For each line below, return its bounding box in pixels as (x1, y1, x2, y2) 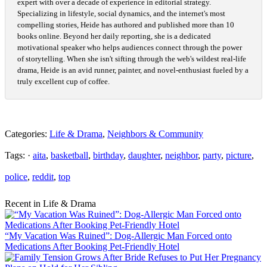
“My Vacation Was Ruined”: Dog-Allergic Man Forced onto (5, 231, 232, 241)
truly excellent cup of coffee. (17, 77, 110, 86)
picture (226, 150, 252, 161)
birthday (93, 150, 123, 161)
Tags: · (5, 150, 33, 161)
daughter (128, 150, 160, 161)
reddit (32, 172, 54, 182)
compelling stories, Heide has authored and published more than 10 (17, 20, 234, 30)
